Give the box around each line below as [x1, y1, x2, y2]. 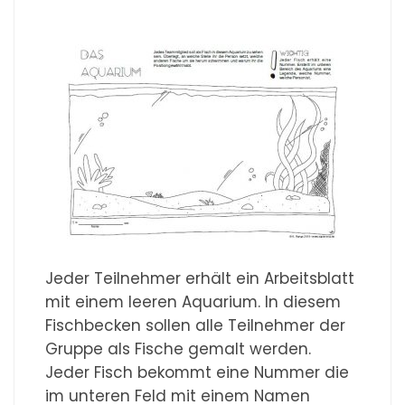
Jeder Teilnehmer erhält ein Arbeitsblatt [45, 267, 355, 289]
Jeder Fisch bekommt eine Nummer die [45, 361, 350, 383]
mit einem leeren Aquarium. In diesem [45, 290, 342, 313]
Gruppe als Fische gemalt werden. [45, 337, 312, 360]
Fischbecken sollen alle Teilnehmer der [45, 314, 346, 336]
